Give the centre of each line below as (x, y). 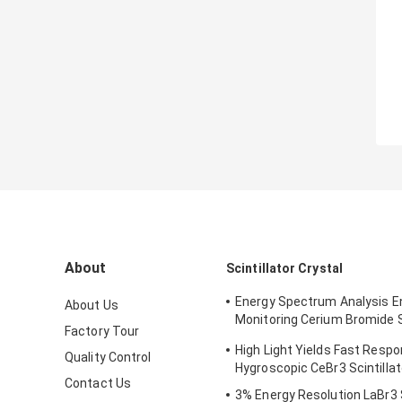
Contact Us (98, 384)
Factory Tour (102, 332)
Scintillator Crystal (284, 269)
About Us (92, 306)
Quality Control (108, 358)
